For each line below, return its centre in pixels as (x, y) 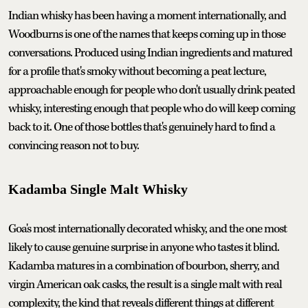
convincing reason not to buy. (74, 145)
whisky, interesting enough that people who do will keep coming (152, 108)
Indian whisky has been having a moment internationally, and (147, 15)
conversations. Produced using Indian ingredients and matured (150, 53)
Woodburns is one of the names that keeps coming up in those (147, 34)
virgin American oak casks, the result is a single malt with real (145, 284)
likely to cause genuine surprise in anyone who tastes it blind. (144, 247)
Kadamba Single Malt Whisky (98, 189)
